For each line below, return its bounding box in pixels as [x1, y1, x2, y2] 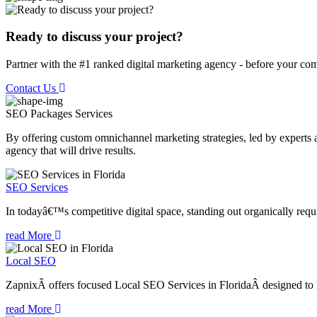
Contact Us [6, 82, 59, 95]
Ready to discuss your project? [6, 29, 183, 45]
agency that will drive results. [6, 144, 136, 157]
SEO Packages [6, 108, 72, 120]
